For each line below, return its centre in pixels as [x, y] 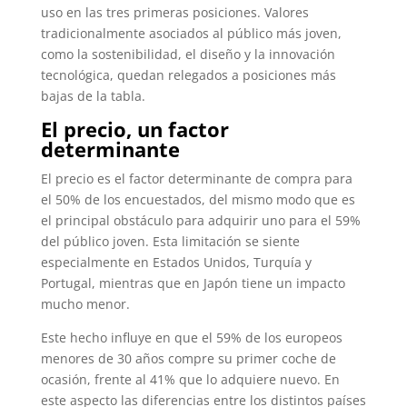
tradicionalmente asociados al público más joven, [191, 33]
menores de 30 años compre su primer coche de [188, 358]
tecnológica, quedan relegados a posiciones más [188, 74]
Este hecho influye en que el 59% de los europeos [191, 337]
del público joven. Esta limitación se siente [170, 241]
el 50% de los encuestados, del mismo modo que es [198, 199]
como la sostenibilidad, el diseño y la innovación [188, 54]
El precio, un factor [134, 129]
